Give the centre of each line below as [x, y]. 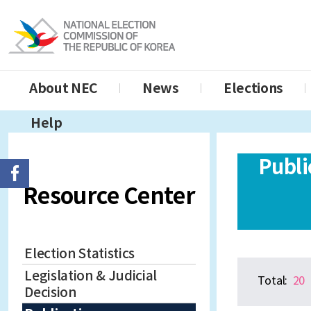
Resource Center [109, 196]
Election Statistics [80, 254]
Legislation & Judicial [91, 275]
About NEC [64, 89]
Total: [274, 280]
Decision [51, 292]
